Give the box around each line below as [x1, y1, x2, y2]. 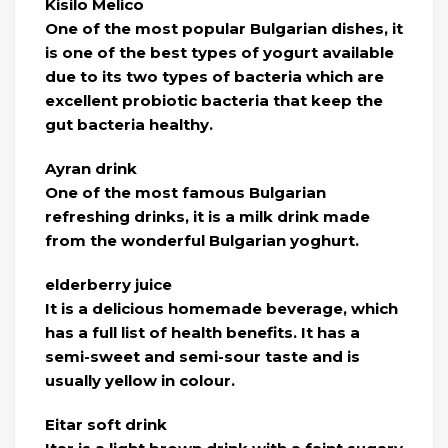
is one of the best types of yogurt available [45, 43, 394, 63]
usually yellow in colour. [45, 371, 235, 391]
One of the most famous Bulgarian [45, 183, 326, 203]
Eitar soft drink [45, 415, 167, 435]
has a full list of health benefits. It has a [45, 323, 360, 343]
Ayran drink [45, 159, 137, 179]
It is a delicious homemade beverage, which [45, 299, 398, 319]
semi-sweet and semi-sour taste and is [45, 347, 360, 367]
